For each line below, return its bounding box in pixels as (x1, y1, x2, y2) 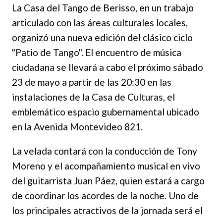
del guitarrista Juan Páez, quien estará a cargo (12, 174, 205, 186)
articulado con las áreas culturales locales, (12, 16, 188, 28)
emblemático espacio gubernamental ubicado (12, 106, 199, 117)
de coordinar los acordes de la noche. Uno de (12, 189, 199, 201)
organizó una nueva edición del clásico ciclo (12, 31, 193, 43)
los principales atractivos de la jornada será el (12, 204, 203, 216)
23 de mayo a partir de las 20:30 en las (12, 76, 171, 88)
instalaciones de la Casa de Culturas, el (12, 91, 175, 103)
